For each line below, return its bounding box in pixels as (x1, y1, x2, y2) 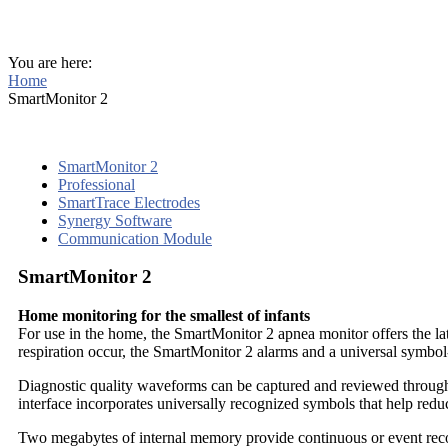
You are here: (8, 53, 92, 71)
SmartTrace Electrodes (58, 193, 200, 211)
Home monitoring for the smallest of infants (18, 307, 310, 325)
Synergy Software (58, 211, 172, 229)
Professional (58, 175, 135, 193)
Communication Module (58, 229, 212, 247)
